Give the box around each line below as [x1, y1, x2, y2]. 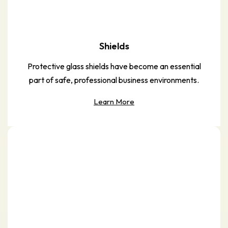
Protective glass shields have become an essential [27, 61, 201, 71]
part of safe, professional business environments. [29, 74, 199, 85]
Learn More [94, 96, 134, 106]
